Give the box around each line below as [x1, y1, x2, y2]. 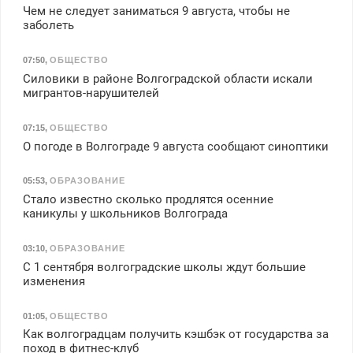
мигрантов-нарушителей [22, 86, 159, 101]
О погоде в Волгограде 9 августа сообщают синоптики [22, 139, 329, 154]
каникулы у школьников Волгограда [22, 206, 228, 221]
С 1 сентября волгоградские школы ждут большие [22, 259, 306, 274]
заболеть [22, 18, 74, 33]
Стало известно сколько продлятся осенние [22, 192, 273, 207]
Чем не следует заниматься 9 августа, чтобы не [22, 4, 290, 19]
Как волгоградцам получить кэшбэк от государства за [22, 327, 329, 342]
